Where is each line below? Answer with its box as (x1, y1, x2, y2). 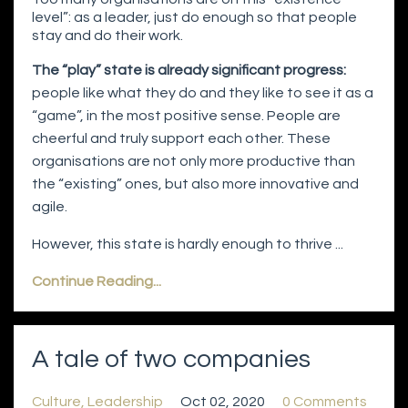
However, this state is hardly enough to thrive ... (32, 237, 343, 252)
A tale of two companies (32, 346, 311, 373)
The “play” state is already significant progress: (32, 63, 346, 78)
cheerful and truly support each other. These (32, 131, 331, 147)
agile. (32, 199, 70, 215)
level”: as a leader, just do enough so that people (32, 10, 357, 25)
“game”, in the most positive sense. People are (32, 108, 341, 124)
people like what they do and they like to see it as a (32, 86, 373, 101)
